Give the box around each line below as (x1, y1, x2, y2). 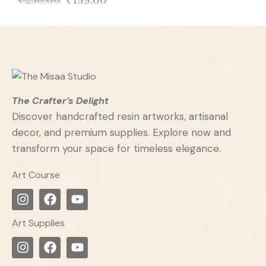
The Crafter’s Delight (12, 94, 109, 107)
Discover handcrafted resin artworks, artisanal (12, 110, 228, 123)
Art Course (12, 169, 60, 182)
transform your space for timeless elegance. (12, 142, 221, 156)
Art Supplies (12, 217, 65, 230)
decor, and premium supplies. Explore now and (12, 126, 231, 140)
